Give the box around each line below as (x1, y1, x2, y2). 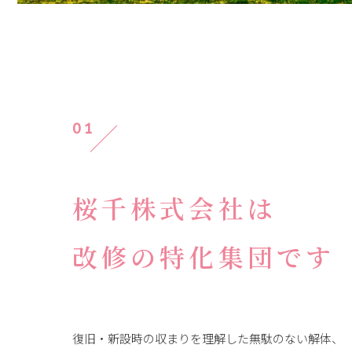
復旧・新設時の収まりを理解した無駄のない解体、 (72, 330, 343, 346)
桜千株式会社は (72, 189, 277, 225)
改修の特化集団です (72, 238, 335, 274)
